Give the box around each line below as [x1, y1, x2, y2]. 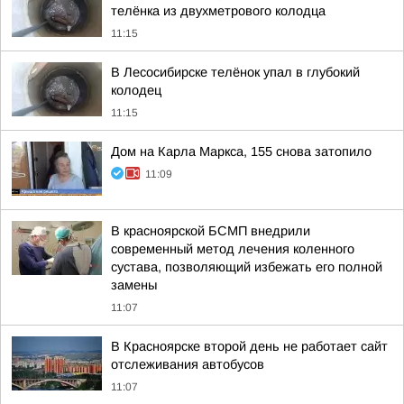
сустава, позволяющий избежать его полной [111, 260, 382, 274]
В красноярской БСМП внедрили [111, 224, 310, 238]
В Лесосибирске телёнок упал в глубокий [111, 65, 360, 79]
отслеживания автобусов [111, 357, 264, 372]
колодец [111, 83, 161, 97]
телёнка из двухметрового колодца [111, 4, 326, 18]
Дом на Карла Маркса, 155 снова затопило [111, 144, 372, 159]
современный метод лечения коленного [111, 242, 354, 256]
